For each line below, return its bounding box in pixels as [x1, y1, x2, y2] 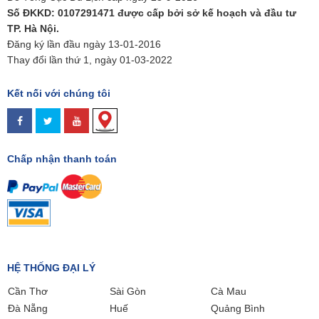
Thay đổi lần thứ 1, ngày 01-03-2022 [7, 54, 172, 66]
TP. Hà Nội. [7, 23, 59, 35]
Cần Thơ [8, 286, 48, 298]
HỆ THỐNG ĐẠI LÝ [7, 262, 95, 274]
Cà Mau [211, 286, 246, 298]
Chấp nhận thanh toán [7, 153, 117, 165]
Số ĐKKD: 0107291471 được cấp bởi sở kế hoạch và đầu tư [7, 7, 296, 19]
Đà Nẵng [8, 303, 48, 315]
